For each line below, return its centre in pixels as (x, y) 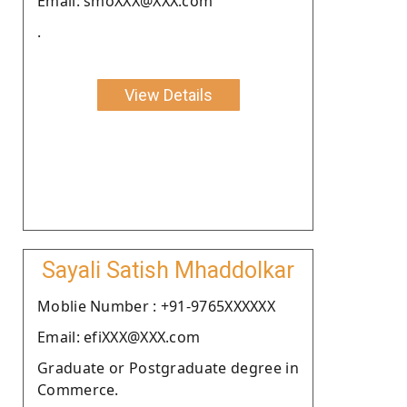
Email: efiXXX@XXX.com (119, 337)
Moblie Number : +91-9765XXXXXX (156, 306)
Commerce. (78, 389)
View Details (168, 94)
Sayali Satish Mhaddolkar (168, 270)
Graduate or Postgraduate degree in (168, 367)
